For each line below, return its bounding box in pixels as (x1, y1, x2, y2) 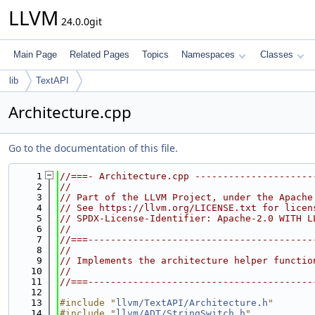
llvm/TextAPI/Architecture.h (116, 297, 268, 308)
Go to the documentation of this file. (8, 141, 178, 155)
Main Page (13, 49, 57, 60)
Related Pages (70, 49, 129, 60)
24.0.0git (58, 15, 102, 28)
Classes (260, 49, 293, 60)
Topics (142, 49, 169, 60)
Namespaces (181, 49, 235, 60)
